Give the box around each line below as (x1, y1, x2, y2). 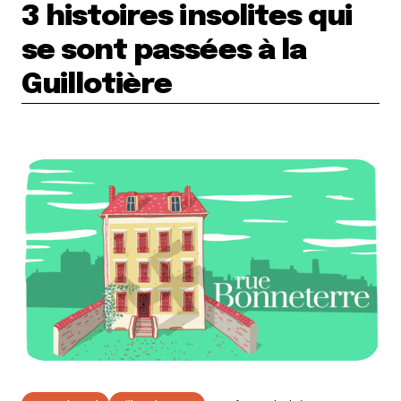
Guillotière (21, 71, 173, 100)
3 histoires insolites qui (21, 3, 353, 32)
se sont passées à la (21, 37, 306, 66)
